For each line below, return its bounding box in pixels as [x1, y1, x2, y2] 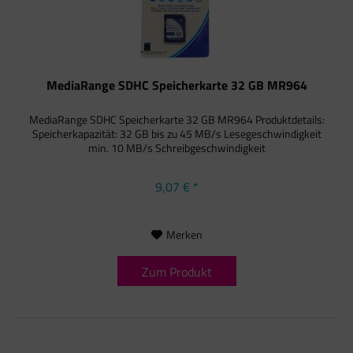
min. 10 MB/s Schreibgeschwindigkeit [87, 139, 266, 156]
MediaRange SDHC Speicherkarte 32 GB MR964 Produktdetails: [28, 110, 325, 128]
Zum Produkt [141, 262, 212, 281]
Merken [165, 225, 203, 243]
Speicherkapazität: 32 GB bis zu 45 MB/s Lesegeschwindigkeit [32, 124, 321, 142]
